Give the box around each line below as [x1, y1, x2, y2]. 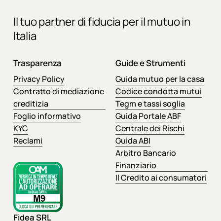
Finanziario [115, 160, 156, 171]
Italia [13, 28, 37, 44]
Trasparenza [13, 57, 62, 69]
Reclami [13, 135, 42, 147]
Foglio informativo [13, 110, 81, 122]
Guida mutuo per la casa [115, 74, 204, 85]
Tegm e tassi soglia [115, 98, 185, 110]
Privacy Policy [13, 74, 65, 85]
